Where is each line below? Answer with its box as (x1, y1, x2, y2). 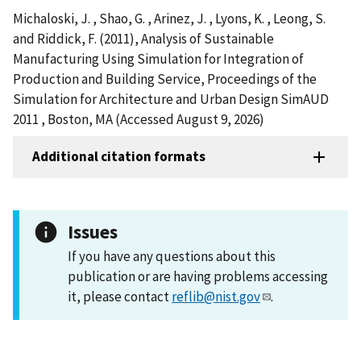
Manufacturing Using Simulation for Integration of (13, 49, 304, 68)
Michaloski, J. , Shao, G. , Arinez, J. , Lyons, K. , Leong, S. (13, 9, 326, 27)
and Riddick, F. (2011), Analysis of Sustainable (13, 29, 274, 48)
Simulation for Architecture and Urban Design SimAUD (13, 89, 329, 108)
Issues (68, 219, 118, 243)
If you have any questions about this (68, 247, 276, 265)
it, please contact (68, 287, 172, 305)
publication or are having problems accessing (68, 267, 328, 285)
